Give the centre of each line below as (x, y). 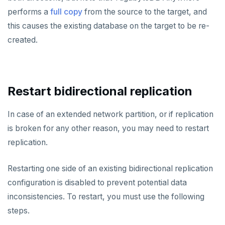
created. (23, 40)
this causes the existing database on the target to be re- (108, 26)
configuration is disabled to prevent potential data (97, 183)
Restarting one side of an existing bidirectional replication (110, 169)
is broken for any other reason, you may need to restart (108, 129)
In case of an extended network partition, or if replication (110, 115)
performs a (29, 12)
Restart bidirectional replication (100, 91)
